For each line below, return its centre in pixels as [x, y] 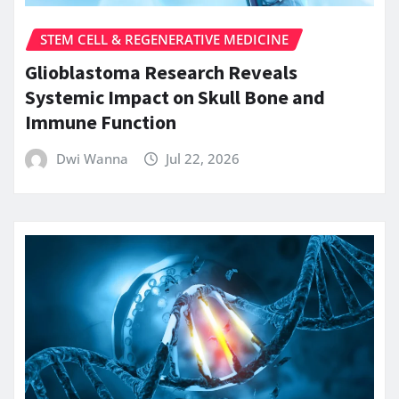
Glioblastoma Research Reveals [161, 72]
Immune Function [101, 122]
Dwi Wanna [92, 158]
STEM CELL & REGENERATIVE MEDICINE [164, 40]
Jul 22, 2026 [203, 158]
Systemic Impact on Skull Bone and [175, 97]
